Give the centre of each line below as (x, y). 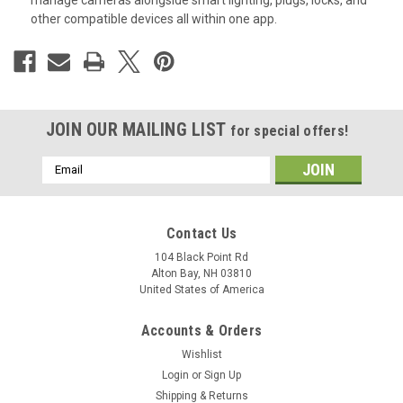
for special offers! (290, 130)
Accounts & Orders (201, 330)
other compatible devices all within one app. (153, 19)
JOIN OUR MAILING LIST (138, 129)
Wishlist (201, 354)
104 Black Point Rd (201, 257)
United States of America (201, 289)
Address (66, 183)
